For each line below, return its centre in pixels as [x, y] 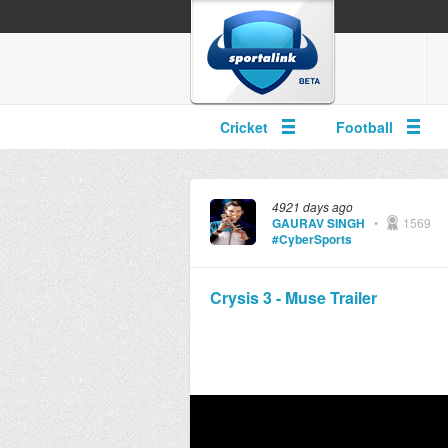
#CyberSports [311, 239]
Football [364, 127]
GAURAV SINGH [318, 223]
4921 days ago [312, 206]
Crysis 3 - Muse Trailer [293, 297]
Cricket [243, 127]
